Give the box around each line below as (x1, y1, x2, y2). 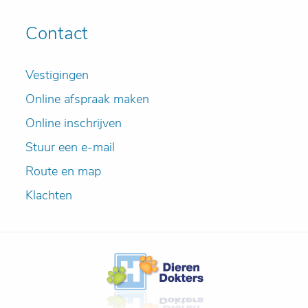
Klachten (25, 187, 73, 203)
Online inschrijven (25, 115, 122, 131)
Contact (25, 21, 89, 45)
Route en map (25, 163, 102, 179)
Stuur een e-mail (25, 139, 115, 155)
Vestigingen (25, 67, 89, 83)
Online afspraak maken (25, 91, 150, 107)
